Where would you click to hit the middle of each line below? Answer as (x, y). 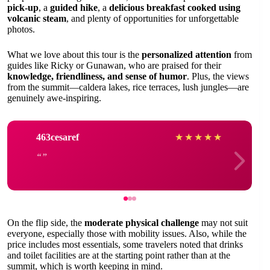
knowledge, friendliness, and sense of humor (97, 76)
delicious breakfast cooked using (175, 8)
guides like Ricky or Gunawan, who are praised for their (114, 65)
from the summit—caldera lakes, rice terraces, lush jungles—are (128, 87)
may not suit (223, 223)
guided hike (74, 8)
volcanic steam (37, 18)
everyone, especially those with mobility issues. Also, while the (127, 234)
